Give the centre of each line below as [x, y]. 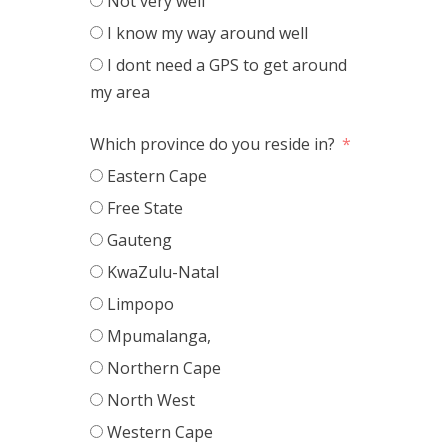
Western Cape [159, 432]
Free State [144, 208]
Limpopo [140, 304]
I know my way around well [207, 33]
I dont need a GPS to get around [226, 65]
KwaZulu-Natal [162, 272]
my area [119, 92]
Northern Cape [163, 368]
